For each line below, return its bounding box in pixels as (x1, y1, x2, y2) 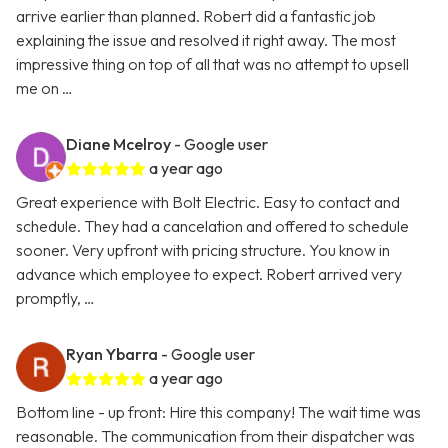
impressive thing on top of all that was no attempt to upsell (16, 54, 409, 75)
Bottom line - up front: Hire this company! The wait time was (16, 402, 421, 423)
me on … (16, 78, 73, 99)
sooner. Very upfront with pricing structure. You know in (16, 240, 390, 261)
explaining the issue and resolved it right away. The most (16, 30, 396, 51)
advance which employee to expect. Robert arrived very (16, 264, 402, 285)
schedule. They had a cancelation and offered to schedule (16, 216, 409, 237)
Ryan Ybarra (66, 344, 158, 365)
